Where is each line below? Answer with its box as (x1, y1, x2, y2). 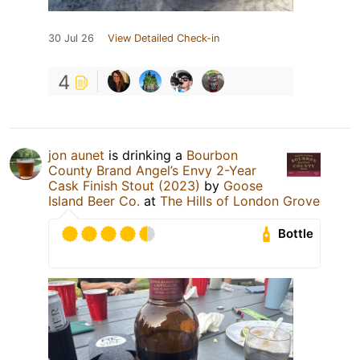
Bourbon (186, 146, 238, 163)
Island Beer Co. (48, 192, 140, 209)
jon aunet (48, 146, 104, 163)
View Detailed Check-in (108, 31, 219, 44)
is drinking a (104, 146, 186, 163)
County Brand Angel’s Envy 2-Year (48, 162, 256, 178)
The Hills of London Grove (160, 192, 320, 209)
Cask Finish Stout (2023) (48, 177, 200, 194)
